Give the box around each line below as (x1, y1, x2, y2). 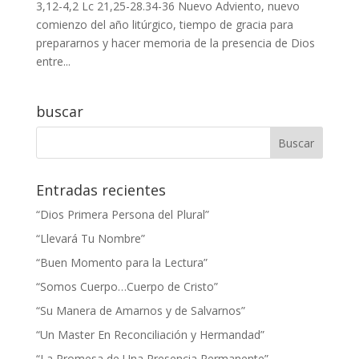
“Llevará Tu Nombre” (35, 230, 145, 246)
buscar (35, 101, 83, 121)
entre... (35, 53, 71, 69)
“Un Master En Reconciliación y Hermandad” (35, 326, 264, 342)
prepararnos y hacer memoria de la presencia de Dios (35, 34, 315, 50)
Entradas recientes (35, 179, 166, 200)
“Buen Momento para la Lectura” (35, 254, 208, 270)
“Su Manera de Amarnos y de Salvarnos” (35, 302, 245, 318)
